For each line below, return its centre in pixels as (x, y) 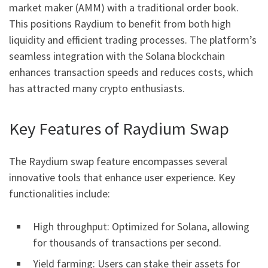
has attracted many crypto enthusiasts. (97, 89)
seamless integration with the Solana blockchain (117, 56)
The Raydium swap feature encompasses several (118, 161)
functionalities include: (60, 193)
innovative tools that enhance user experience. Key (122, 177)
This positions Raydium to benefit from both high (120, 24)
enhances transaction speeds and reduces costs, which (131, 72)
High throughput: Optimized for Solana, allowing (141, 226)
